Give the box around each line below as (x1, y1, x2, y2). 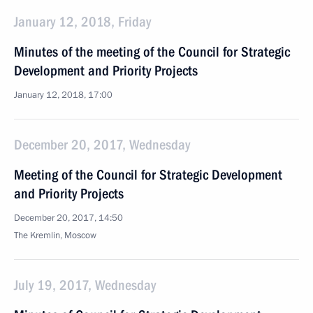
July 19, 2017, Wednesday (14, 277, 156, 293)
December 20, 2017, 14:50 (14, 212, 123, 224)
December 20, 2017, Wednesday (14, 136, 190, 153)
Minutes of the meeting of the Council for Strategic (14, 43, 290, 60)
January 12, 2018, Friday (14, 13, 151, 30)
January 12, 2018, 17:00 (14, 89, 112, 101)
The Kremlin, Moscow (14, 229, 96, 242)
